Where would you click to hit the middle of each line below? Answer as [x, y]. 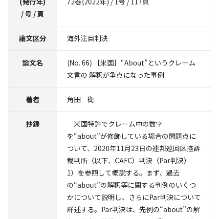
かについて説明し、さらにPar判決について [134, 197]
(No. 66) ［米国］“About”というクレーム [131, 63]
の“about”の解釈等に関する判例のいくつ [131, 185]
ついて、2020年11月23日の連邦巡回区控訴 [134, 148]
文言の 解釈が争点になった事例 [116, 75]
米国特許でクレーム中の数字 [115, 124]
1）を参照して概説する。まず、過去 [123, 173]
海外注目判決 [88, 38]
